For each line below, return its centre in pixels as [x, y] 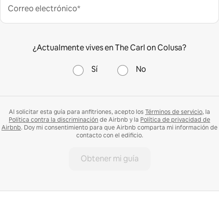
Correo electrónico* [44, 8]
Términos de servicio [174, 112]
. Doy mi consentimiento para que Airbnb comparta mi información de [119, 127]
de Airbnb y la [119, 120]
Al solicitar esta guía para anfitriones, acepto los [77, 112]
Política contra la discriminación [54, 120]
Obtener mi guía [109, 158]
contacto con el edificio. [109, 135]
